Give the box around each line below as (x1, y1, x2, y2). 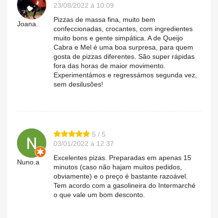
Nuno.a (17, 158, 39, 166)
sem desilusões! (54, 80, 103, 88)
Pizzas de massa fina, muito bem (54, 15, 155, 23)
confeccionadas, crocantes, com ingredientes (54, 24, 193, 33)
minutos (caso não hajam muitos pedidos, (54, 163, 182, 171)
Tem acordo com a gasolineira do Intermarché (54, 181, 196, 189)
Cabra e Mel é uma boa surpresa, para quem (54, 43, 193, 51)
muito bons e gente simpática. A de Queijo (54, 34, 183, 42)
